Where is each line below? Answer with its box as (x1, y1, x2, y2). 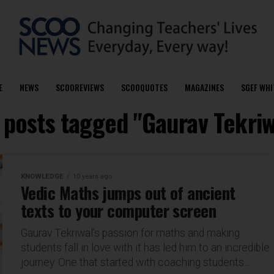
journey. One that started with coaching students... (21, 256, 250, 268)
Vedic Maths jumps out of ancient (21, 180, 235, 205)
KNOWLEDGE (21, 172, 64, 180)
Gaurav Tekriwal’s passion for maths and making (21, 227, 240, 239)
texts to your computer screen (21, 198, 217, 223)
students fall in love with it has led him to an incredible (21, 242, 270, 254)
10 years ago (73, 172, 112, 180)
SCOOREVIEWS (55, 81, 104, 94)
